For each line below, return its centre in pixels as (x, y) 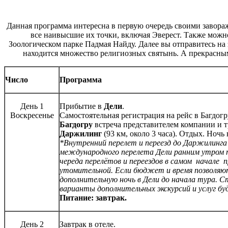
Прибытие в (81, 106)
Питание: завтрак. (93, 198)
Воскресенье (32, 116)
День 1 (32, 106)
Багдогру (76, 125)
